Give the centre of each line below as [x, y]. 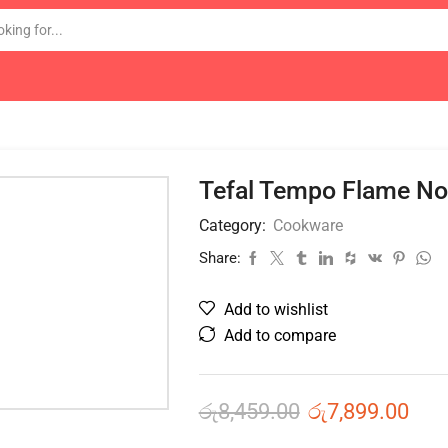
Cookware [307, 225]
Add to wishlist [275, 309]
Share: [219, 258]
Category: [234, 225]
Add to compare [279, 335]
